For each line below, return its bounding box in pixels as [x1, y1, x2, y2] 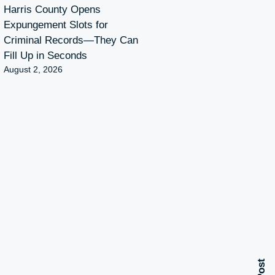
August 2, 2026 [4, 64, 63, 74]
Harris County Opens [4, 3, 101, 15]
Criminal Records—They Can [4, 34, 138, 46]
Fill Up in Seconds [4, 49, 87, 61]
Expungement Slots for [4, 18, 108, 31]
